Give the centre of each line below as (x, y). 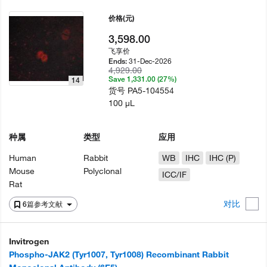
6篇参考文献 (44, 204)
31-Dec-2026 (150, 61)
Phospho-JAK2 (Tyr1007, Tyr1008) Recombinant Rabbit (119, 254)
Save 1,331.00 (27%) (143, 79)
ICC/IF (174, 175)
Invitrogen (29, 241)
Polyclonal (103, 171)
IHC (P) (222, 158)
